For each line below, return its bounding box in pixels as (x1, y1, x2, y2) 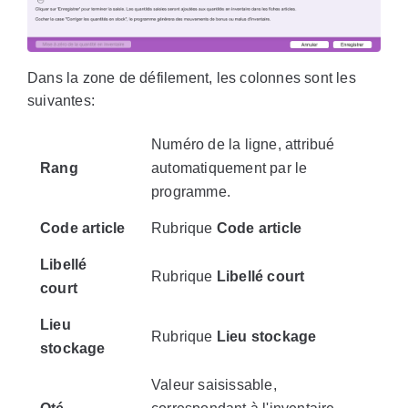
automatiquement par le (151, 160, 308, 177)
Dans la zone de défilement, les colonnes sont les (27, 70, 356, 87)
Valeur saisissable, (151, 377, 277, 393)
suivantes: (27, 93, 95, 109)
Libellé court (216, 269, 305, 285)
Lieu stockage (216, 329, 317, 345)
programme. (151, 184, 230, 200)
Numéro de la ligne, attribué (151, 137, 335, 153)
